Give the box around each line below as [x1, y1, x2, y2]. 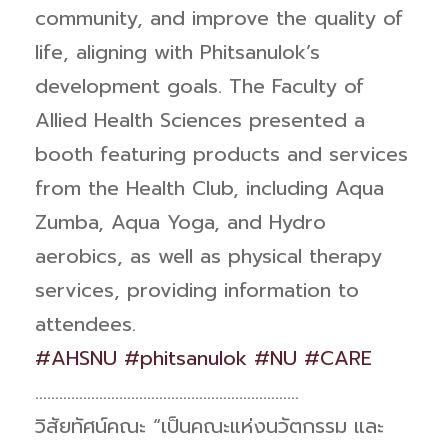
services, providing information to [35, 274, 359, 305]
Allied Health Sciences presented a [35, 104, 365, 135]
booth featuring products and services [35, 138, 408, 169]
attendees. [35, 308, 136, 339]
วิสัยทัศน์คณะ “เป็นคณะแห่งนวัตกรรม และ [35, 410, 384, 441]
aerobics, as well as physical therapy [35, 240, 382, 271]
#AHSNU [35, 342, 117, 373]
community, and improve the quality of [35, 2, 403, 33]
